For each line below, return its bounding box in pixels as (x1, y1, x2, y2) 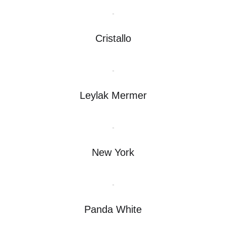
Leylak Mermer (79, 89, 147, 101)
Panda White (84, 203, 142, 215)
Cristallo (95, 32, 131, 44)
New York (92, 146, 134, 158)
